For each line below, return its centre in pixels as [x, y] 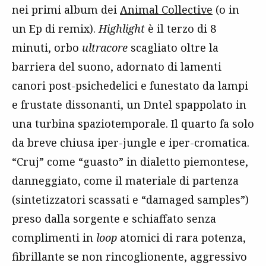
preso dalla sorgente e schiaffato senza [114, 218]
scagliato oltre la [173, 47]
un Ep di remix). [55, 28]
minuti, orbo [47, 47]
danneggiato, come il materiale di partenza [125, 180]
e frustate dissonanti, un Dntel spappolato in [129, 104]
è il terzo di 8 [180, 28]
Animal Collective [166, 9]
